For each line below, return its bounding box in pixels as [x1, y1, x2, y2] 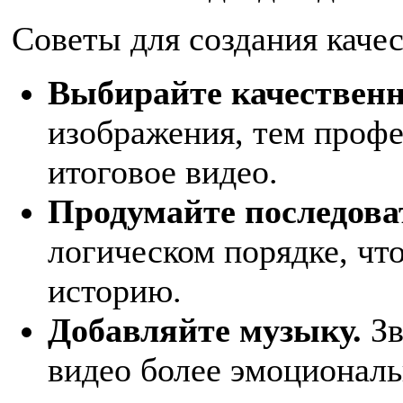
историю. [48, 271, 182, 309]
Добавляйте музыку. [48, 310, 362, 349]
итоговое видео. [48, 152, 278, 191]
